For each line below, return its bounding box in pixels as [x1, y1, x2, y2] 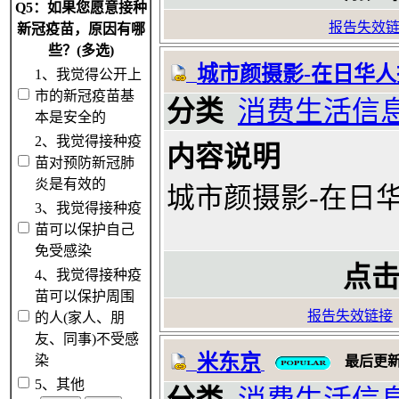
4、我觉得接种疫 [35, 267, 142, 282]
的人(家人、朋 [35, 310, 125, 325]
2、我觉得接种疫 [35, 134, 142, 149]
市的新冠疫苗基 [35, 88, 134, 103]
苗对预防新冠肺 [35, 155, 134, 170]
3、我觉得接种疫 [35, 200, 142, 216]
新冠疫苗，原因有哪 [16, 21, 145, 37]
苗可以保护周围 [35, 289, 134, 304]
